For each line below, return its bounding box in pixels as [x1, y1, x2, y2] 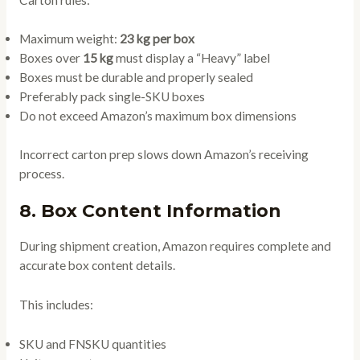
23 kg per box [119, 31, 194, 47]
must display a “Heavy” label [112, 51, 270, 66]
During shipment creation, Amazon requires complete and [18, 239, 331, 254]
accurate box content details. [18, 258, 175, 273]
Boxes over [18, 51, 83, 66]
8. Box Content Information [18, 200, 281, 223]
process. [18, 166, 64, 181]
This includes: [18, 297, 93, 313]
